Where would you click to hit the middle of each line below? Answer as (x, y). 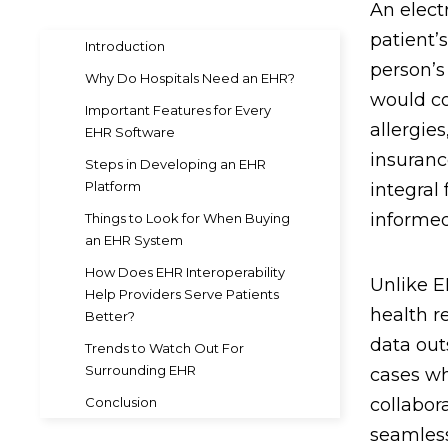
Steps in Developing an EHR (175, 164)
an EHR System (134, 240)
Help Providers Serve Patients (182, 294)
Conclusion (121, 402)
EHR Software (130, 132)
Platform (113, 186)
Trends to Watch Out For (164, 348)
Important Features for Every (178, 110)
